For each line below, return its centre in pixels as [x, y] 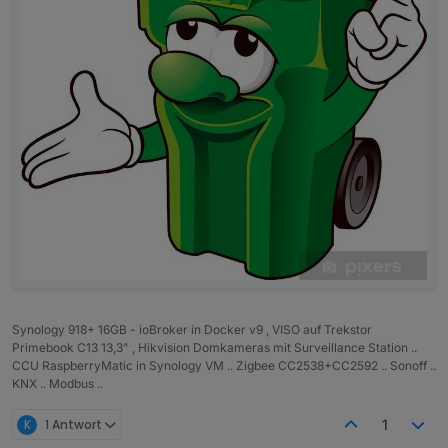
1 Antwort [73, 424]
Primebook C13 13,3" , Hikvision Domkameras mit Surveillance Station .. [214, 348]
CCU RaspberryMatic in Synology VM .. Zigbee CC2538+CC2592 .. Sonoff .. [224, 366]
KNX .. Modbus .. [57, 384]
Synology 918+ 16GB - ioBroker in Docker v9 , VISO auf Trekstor [192, 330]
